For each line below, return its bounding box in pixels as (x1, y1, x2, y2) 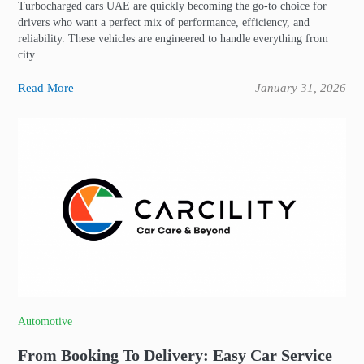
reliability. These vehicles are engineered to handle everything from (18, 32, 328, 45)
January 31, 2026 (255, 81, 346, 94)
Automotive (18, 315, 72, 327)
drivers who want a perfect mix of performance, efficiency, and (18, 16, 310, 28)
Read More (18, 81, 74, 94)
